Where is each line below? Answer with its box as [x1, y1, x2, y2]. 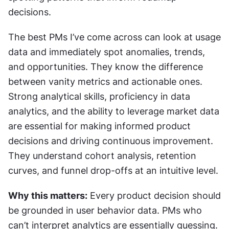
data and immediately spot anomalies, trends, [8, 46, 205, 57]
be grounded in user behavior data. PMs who [8, 204, 202, 216]
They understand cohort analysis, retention [8, 150, 196, 161]
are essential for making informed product [8, 120, 191, 131]
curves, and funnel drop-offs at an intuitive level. [8, 165, 218, 176]
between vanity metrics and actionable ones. [8, 76, 202, 87]
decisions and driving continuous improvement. [8, 135, 213, 146]
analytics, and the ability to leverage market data [8, 105, 219, 117]
